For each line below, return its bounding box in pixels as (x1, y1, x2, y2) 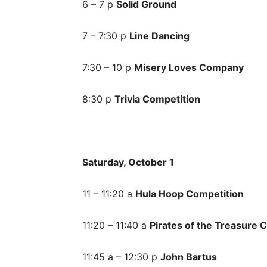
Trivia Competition (114, 93, 200, 105)
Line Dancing (129, 30, 190, 42)
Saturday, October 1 (82, 156, 174, 168)
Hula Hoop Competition (135, 188, 244, 200)
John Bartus (160, 251, 217, 263)
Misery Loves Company (134, 61, 244, 73)
